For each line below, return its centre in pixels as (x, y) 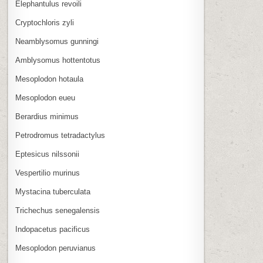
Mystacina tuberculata (53, 192)
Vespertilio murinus (48, 173)
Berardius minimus (47, 117)
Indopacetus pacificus (53, 229)
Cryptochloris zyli (45, 23)
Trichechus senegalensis (58, 210)
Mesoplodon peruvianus (56, 248)
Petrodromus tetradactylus (60, 135)
